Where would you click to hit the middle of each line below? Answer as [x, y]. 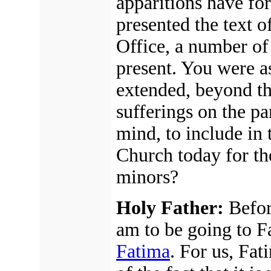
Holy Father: [170, 208]
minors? [147, 177]
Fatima [143, 252]
